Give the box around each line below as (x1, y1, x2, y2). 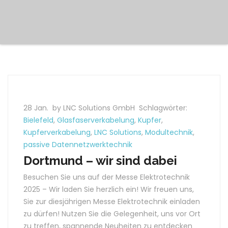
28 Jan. (23, 103, 50, 113)
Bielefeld (23, 115, 53, 125)
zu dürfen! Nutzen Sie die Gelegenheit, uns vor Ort (23, 209, 201, 219)
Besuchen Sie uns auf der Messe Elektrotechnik (23, 172, 190, 182)
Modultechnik (145, 127, 193, 137)
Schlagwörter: (139, 103, 187, 113)
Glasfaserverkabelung (57, 115, 134, 125)
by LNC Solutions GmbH (52, 103, 137, 113)
